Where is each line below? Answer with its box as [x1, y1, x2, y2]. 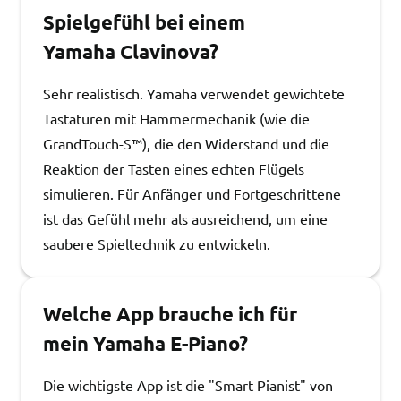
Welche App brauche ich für [43, 302, 297, 326]
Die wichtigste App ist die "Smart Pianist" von [43, 376, 333, 394]
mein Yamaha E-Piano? [43, 331, 248, 355]
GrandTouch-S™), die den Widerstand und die [43, 134, 329, 152]
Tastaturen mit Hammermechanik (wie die [43, 109, 310, 127]
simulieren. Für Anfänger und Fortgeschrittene [43, 184, 341, 202]
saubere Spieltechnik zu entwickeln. [43, 235, 270, 252]
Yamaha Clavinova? [43, 39, 218, 64]
